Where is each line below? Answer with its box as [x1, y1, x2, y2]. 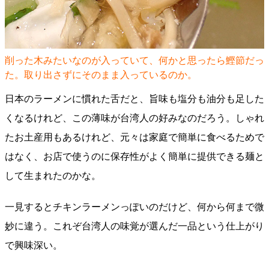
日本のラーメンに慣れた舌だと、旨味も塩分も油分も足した [5, 94, 264, 104]
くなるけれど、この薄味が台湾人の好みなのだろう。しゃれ [5, 113, 264, 123]
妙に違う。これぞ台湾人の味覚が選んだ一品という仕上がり [5, 221, 264, 231]
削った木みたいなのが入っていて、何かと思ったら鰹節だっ [5, 55, 264, 66]
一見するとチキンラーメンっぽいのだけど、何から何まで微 [5, 202, 264, 212]
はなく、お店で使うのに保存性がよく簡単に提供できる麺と [5, 151, 264, 162]
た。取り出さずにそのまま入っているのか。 [5, 70, 197, 80]
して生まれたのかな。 [5, 171, 101, 181]
